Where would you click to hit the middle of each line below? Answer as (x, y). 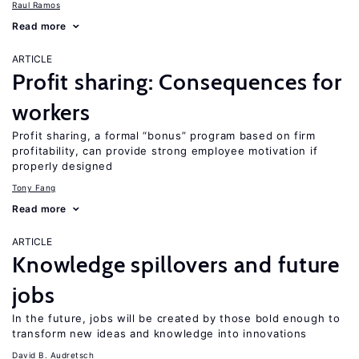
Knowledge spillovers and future (176, 264)
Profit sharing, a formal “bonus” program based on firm (164, 135)
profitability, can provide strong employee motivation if (165, 151)
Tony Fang (34, 188)
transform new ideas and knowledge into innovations (160, 333)
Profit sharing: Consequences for (177, 82)
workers (51, 112)
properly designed (63, 166)
